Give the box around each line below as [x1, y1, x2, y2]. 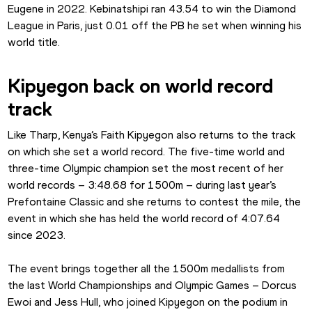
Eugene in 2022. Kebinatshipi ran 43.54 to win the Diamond [8, 2, 297, 16]
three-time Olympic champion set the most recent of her [8, 162, 284, 175]
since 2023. [8, 228, 66, 242]
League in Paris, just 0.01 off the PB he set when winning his [8, 19, 302, 33]
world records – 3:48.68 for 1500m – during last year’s [8, 178, 277, 192]
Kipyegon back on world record [8, 74, 274, 98]
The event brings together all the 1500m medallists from [8, 262, 286, 276]
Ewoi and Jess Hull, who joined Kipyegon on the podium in [8, 295, 288, 309]
